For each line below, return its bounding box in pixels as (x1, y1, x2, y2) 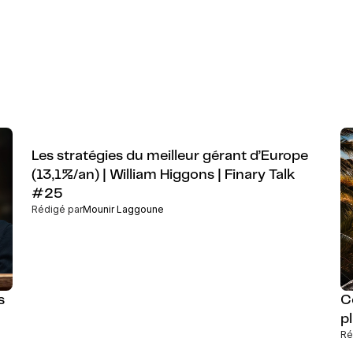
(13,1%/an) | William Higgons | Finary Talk (32, 168, 295, 182)
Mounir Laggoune (83, 203, 164, 215)
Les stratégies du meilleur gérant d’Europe (32, 149, 308, 163)
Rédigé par (32, 203, 83, 215)
